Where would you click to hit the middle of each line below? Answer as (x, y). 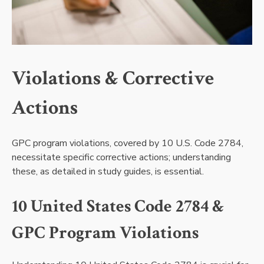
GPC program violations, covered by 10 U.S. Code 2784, (128, 143)
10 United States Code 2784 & (118, 206)
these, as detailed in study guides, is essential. (108, 171)
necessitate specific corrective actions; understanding (121, 157)
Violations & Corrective (113, 79)
